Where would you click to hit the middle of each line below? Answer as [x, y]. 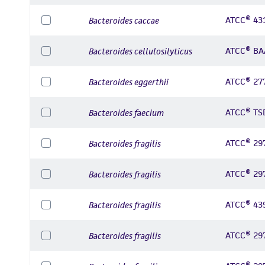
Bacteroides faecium [126, 112]
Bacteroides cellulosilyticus [140, 51]
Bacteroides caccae [124, 20]
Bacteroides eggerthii [129, 82]
